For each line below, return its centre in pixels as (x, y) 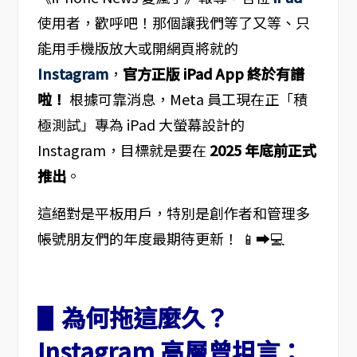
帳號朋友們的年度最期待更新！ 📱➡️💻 (161, 239)
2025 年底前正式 (263, 150)
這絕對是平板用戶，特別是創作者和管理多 (173, 213)
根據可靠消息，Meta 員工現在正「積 (186, 99)
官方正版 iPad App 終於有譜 (213, 74)
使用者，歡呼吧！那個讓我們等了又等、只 (173, 23)
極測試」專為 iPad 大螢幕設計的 (141, 125)
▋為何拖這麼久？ (133, 318)
